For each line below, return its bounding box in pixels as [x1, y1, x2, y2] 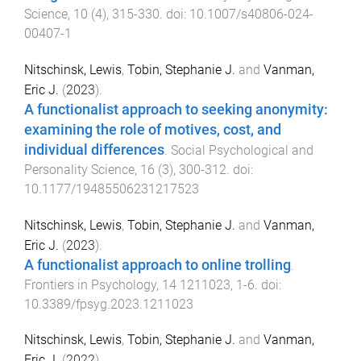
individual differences [24, 141, 164, 158]
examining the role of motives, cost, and [24, 121, 281, 138]
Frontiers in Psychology [24, 276, 156, 293]
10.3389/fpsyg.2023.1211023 [24, 296, 193, 312]
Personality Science [24, 161, 135, 177]
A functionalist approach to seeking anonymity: [24, 101, 328, 118]
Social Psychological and [171, 142, 313, 158]
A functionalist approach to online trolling [24, 256, 291, 273]
